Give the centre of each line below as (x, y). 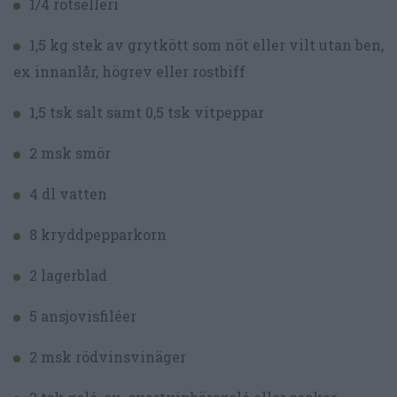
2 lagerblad (68, 276)
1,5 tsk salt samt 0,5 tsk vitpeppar (147, 113)
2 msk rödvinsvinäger (108, 357)
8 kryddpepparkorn (98, 235)
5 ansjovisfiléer (83, 316)
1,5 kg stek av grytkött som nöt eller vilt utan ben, (206, 45)
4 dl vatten (68, 194)
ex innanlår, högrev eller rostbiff (129, 72)
